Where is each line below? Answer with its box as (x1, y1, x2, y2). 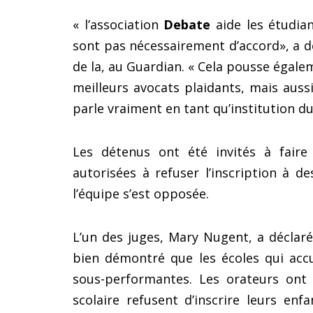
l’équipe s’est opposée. (73, 185, 209, 203)
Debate (163, 16, 211, 34)
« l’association (73, 16, 164, 34)
